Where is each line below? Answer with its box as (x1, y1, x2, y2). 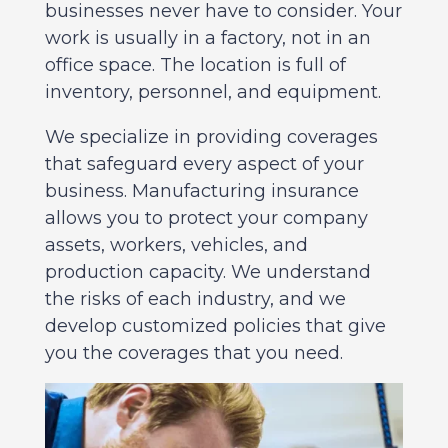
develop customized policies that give (44, 314, 386, 337)
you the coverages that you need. (44, 341, 343, 364)
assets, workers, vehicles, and (44, 233, 308, 256)
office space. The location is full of (44, 53, 346, 76)
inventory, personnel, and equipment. (44, 80, 381, 103)
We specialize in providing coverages (44, 125, 378, 148)
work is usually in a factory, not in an (44, 26, 371, 49)
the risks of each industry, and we (44, 287, 346, 310)
